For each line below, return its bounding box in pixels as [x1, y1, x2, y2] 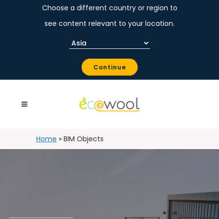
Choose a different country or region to [42, 3, 177, 13]
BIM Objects [64, 134, 104, 144]
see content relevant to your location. [44, 19, 175, 28]
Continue [93, 63, 126, 71]
